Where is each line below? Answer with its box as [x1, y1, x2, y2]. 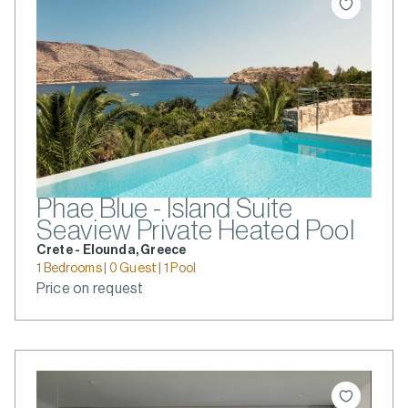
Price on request [36, 281, 144, 296]
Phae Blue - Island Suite [36, 195, 293, 222]
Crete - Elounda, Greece [36, 244, 187, 257]
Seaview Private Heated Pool [36, 217, 354, 244]
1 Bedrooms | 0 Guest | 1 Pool [36, 262, 197, 275]
